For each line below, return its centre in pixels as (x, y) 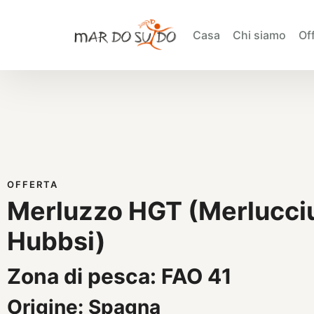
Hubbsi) (56, 241)
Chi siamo (260, 35)
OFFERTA (33, 184)
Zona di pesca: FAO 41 (120, 276)
